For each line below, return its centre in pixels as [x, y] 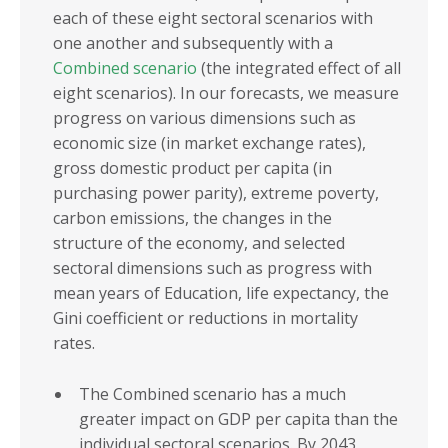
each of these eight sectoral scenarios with [213, 18]
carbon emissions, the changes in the [192, 218]
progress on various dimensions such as [204, 118]
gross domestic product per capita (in [192, 168]
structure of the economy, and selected [199, 243]
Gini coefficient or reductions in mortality [205, 318]
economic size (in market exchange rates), [209, 143]
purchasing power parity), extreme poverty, [216, 193]
